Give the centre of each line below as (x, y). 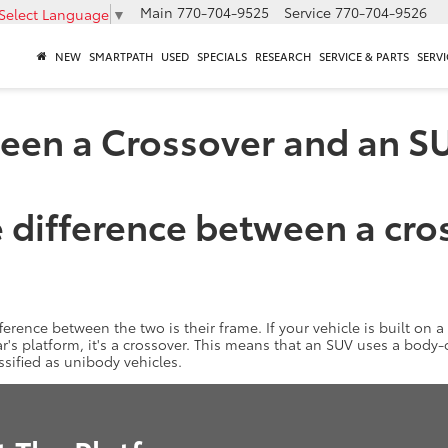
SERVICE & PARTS (364, 56)
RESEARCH (283, 56)
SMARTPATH (121, 56)
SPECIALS (222, 56)
